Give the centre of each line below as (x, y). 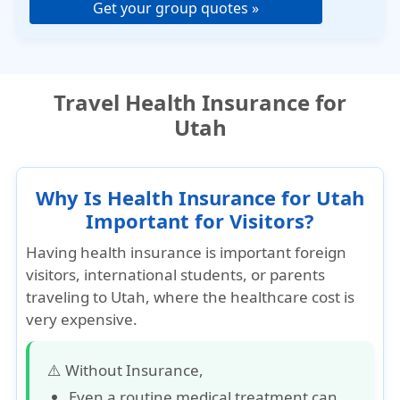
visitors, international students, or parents (176, 275)
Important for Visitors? (200, 221)
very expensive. (82, 319)
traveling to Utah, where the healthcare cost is (191, 297)
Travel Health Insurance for (200, 102)
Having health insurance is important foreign (187, 252)
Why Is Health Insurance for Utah (200, 197)
